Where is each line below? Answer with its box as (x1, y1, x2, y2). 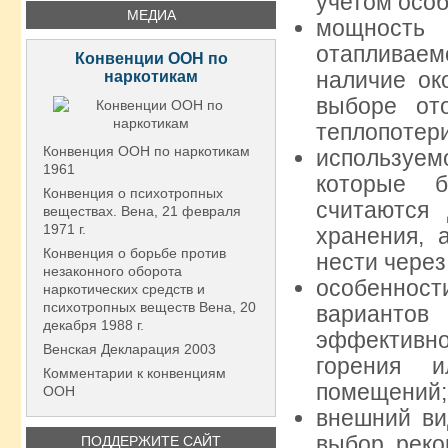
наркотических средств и (43, 281, 205, 297)
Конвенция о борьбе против (43, 245, 226, 261)
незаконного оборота (43, 263, 182, 279)
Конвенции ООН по (74, 50, 228, 67)
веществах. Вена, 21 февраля (43, 203, 241, 219)
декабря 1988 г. (43, 317, 144, 333)
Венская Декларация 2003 (43, 341, 216, 357)
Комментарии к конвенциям (43, 365, 226, 381)
